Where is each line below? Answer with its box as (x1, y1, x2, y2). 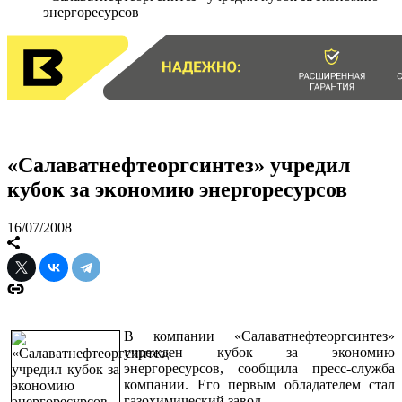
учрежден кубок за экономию (124, 344, 395, 360)
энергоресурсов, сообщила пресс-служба (124, 360, 395, 376)
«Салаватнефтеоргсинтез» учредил (7, 153, 350, 177)
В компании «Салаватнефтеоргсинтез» (124, 328, 395, 344)
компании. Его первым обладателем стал (124, 376, 395, 392)
